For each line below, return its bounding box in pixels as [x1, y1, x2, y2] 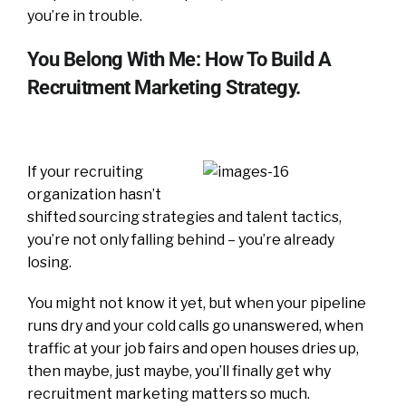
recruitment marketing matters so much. [27, 384, 310, 402]
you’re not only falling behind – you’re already [27, 230, 334, 248]
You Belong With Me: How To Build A [27, 46, 331, 71]
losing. [27, 253, 72, 271]
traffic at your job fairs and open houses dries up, [27, 339, 359, 357]
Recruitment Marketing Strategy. [27, 74, 301, 99]
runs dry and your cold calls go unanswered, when [27, 316, 363, 334]
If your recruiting [27, 162, 143, 180]
